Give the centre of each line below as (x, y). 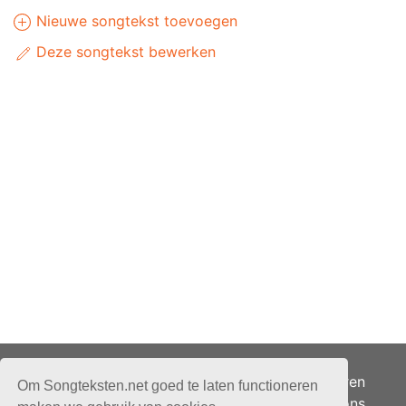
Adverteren (326, 382)
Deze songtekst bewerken (124, 52)
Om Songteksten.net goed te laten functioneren (168, 385)
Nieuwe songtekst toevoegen (135, 21)
